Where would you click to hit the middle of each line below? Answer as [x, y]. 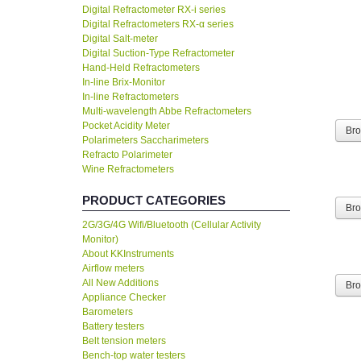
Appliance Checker [124, 298]
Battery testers [113, 327]
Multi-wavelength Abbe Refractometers [167, 112]
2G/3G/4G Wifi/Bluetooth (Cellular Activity [172, 225]
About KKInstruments [128, 254]
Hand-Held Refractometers [141, 68]
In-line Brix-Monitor [124, 83]
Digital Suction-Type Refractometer [158, 54]
